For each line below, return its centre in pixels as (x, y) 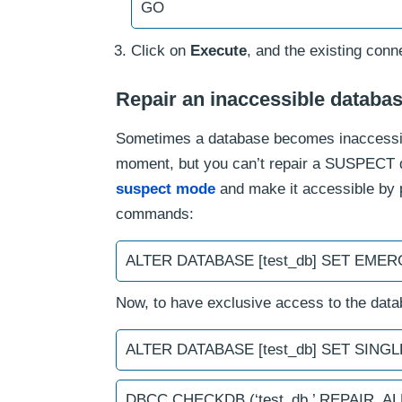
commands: (155, 214)
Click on (161, 51)
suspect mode (166, 189)
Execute (218, 51)
